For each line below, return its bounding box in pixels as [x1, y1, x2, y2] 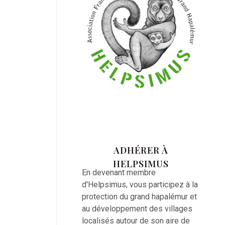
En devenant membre [82, 168, 156, 177]
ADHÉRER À [114, 144, 168, 156]
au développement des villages [82, 204, 192, 213]
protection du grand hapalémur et [82, 192, 197, 201]
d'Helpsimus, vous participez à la [82, 180, 198, 189]
